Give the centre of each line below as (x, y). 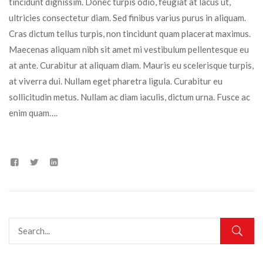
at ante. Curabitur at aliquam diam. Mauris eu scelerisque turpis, (131, 65)
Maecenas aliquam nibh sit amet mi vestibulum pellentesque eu (129, 50)
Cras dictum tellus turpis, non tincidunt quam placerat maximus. (130, 34)
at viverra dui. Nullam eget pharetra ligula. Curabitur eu (116, 81)
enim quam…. (33, 113)
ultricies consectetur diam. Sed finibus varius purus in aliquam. (127, 18)
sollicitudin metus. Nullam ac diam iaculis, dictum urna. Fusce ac (129, 97)
